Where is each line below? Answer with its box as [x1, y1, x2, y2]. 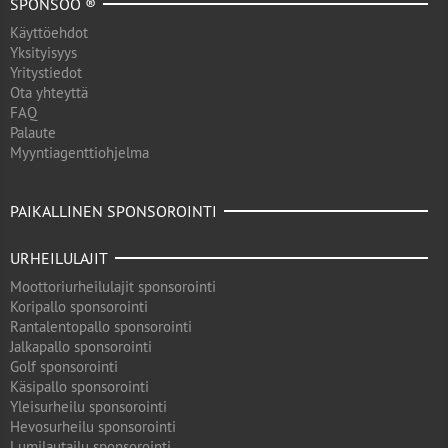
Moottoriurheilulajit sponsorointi [10, 277, 216, 296]
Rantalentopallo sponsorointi [10, 317, 192, 336]
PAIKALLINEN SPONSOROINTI [10, 201, 217, 221]
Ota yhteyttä [10, 83, 88, 102]
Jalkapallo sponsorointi [10, 337, 152, 356]
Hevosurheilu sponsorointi [10, 417, 176, 436]
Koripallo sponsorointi [10, 297, 148, 316]
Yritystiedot [10, 63, 82, 82]
